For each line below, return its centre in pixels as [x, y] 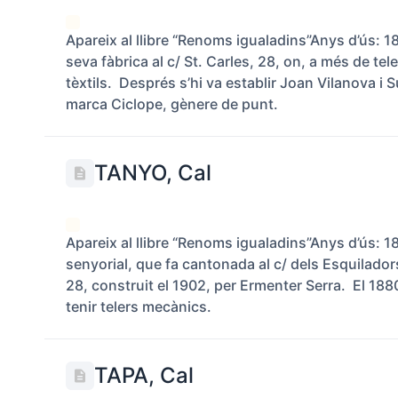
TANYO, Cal [153, 173]
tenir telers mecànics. [139, 306]
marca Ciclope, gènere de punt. [172, 104]
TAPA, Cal [144, 375]
